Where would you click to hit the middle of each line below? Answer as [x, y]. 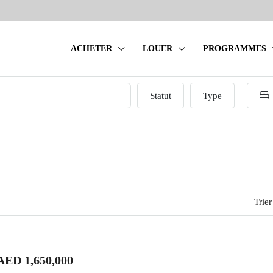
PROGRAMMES [235, 48]
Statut [161, 96]
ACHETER [91, 48]
